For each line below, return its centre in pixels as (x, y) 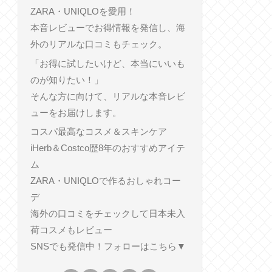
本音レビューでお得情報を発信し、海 (107, 28)
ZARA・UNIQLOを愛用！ (83, 12)
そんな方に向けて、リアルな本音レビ (107, 96)
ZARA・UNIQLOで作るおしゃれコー (105, 181)
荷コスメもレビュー (71, 230)
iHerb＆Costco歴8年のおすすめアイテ (107, 148)
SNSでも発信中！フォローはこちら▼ (108, 246)
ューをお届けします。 (76, 112)
